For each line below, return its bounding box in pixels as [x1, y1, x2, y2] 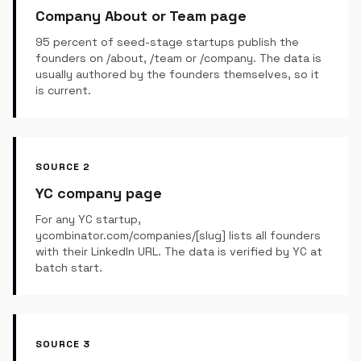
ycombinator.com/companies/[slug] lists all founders [35, 228, 321, 243]
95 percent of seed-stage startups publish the [35, 35, 299, 49]
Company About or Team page [35, 6, 247, 25]
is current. [35, 83, 91, 98]
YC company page [35, 184, 162, 202]
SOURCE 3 [35, 338, 91, 351]
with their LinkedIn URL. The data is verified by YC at [35, 244, 322, 259]
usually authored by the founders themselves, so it [35, 67, 319, 81]
